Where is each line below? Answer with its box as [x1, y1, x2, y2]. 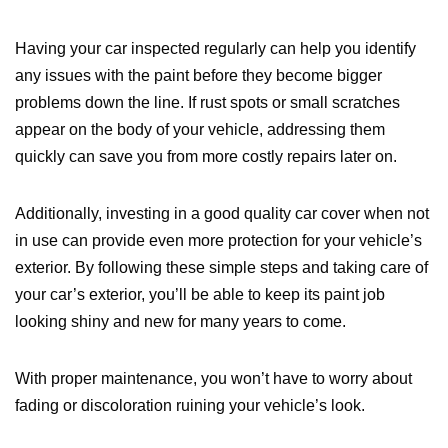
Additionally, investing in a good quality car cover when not [15, 205, 429, 223]
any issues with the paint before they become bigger [15, 67, 382, 85]
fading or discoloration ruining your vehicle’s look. [15, 397, 365, 415]
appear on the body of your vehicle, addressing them [15, 121, 385, 139]
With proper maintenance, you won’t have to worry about [15, 370, 412, 388]
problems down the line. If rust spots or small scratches [15, 94, 400, 112]
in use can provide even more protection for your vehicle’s [15, 232, 422, 250]
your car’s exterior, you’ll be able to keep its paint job [15, 286, 385, 304]
